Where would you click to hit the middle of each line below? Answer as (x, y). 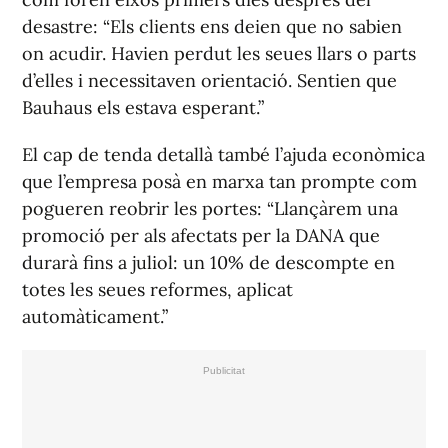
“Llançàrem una (332, 209)
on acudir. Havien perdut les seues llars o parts (219, 54)
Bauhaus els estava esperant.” (143, 108)
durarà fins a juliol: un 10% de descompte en (208, 263)
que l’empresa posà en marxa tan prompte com (219, 182)
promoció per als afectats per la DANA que (201, 236)
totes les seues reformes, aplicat (157, 290)
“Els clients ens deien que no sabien (252, 27)
